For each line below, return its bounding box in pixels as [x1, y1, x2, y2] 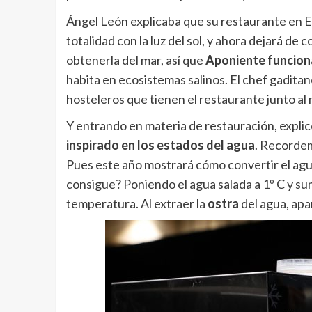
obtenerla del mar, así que [65, 52, 205, 68]
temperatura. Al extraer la [65, 196, 208, 212]
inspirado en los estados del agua [65, 137, 255, 153]
